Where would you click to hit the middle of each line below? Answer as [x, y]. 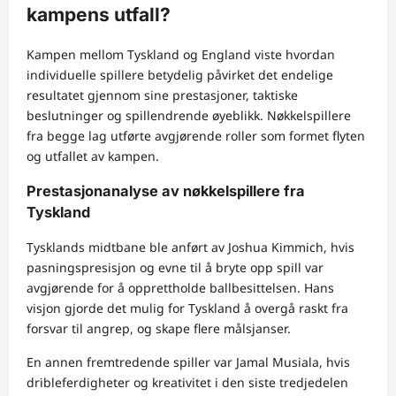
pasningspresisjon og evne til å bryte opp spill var [175, 268]
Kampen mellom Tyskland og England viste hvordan [181, 54]
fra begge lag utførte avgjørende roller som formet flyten [196, 135]
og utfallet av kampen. [93, 156]
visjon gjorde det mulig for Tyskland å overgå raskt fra [187, 308]
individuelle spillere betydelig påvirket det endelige [180, 74]
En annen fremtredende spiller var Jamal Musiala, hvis [188, 362]
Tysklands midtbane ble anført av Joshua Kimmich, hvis [190, 247]
